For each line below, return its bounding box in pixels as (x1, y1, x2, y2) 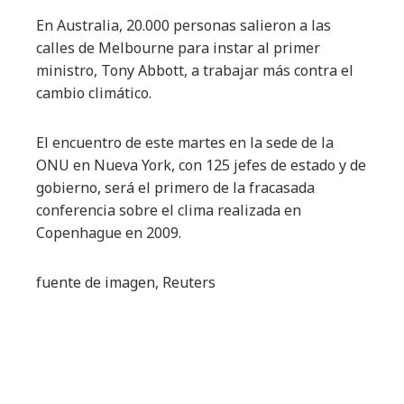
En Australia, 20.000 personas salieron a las (36, 15, 331, 35)
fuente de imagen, (36, 272, 162, 292)
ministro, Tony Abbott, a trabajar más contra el (36, 60, 353, 80)
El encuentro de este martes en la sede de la (36, 133, 334, 152)
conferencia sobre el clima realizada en (36, 200, 301, 220)
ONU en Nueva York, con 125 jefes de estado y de (36, 155, 366, 175)
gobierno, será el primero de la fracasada (36, 178, 315, 197)
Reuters (162, 272, 216, 292)
